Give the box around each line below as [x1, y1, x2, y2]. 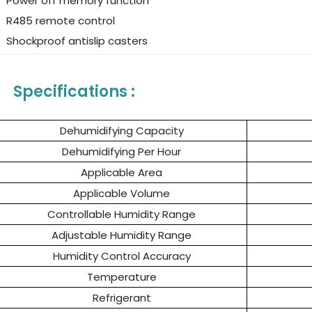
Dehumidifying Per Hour [62, 144, 181, 159]
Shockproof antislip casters [6, 33, 148, 49]
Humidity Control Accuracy [52, 249, 191, 264]
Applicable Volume [73, 186, 170, 201]
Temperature [86, 270, 157, 285]
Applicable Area [81, 165, 162, 180]
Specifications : [13, 81, 135, 103]
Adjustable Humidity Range [52, 228, 192, 243]
